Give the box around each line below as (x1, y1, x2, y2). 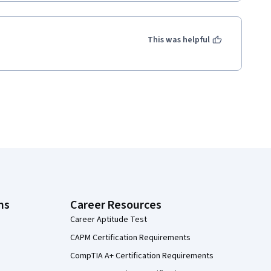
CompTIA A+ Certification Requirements (70, 250, 214, 262)
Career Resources (70, 197, 162, 214)
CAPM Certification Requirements (70, 232, 191, 244)
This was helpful (147, 34, 210, 46)
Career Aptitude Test (70, 214, 147, 226)
